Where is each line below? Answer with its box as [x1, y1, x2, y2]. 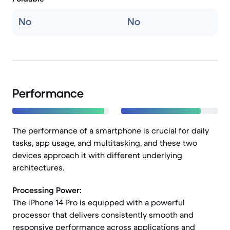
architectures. [12, 162, 64, 172]
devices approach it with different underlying [12, 150, 182, 160]
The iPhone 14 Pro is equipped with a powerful [12, 197, 185, 207]
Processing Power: [12, 185, 82, 195]
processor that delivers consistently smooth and [12, 209, 194, 220]
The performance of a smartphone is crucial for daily [12, 125, 209, 136]
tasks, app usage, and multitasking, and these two [12, 138, 197, 148]
